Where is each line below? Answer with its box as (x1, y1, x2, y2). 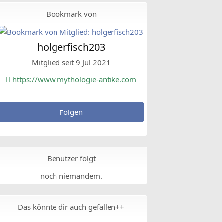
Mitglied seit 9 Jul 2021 (32, 57, 111, 67)
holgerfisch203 (37, 40, 105, 54)
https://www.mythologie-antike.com (10, 74, 136, 84)
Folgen (59, 107, 83, 117)
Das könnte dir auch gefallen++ (18, 202, 124, 212)
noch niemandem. (40, 171, 102, 181)
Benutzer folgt (47, 153, 96, 163)
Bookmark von (46, 9, 97, 19)
